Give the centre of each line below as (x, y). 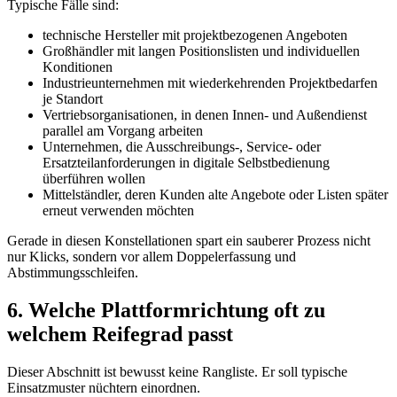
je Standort (73, 99)
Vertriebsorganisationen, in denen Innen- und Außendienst (205, 115)
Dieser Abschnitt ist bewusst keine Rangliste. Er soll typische (177, 372)
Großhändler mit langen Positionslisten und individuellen (201, 51)
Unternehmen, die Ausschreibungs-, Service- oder (182, 147)
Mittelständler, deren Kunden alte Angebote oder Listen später (215, 195)
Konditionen (78, 67)
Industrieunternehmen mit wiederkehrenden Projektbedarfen (210, 83)
